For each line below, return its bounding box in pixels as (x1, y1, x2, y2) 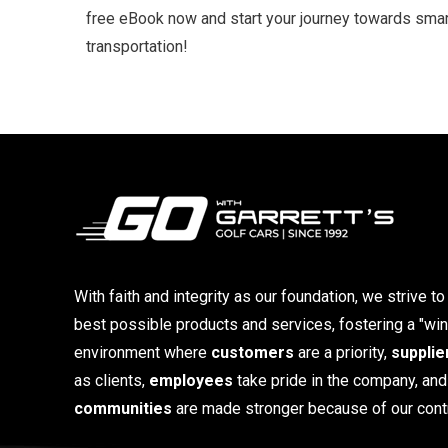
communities (74, 398, 172, 418)
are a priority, (294, 342, 391, 362)
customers (211, 342, 294, 362)
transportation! (86, 36, 188, 56)
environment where (74, 342, 211, 362)
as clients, (74, 370, 149, 390)
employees (149, 370, 233, 390)
